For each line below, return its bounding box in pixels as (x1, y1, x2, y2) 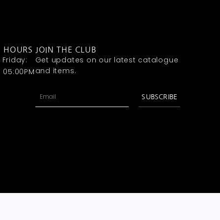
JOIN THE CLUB (35, 46, 97, 54)
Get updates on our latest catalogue (35, 55, 179, 65)
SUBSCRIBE (141, 93, 178, 101)
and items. (35, 66, 77, 76)
